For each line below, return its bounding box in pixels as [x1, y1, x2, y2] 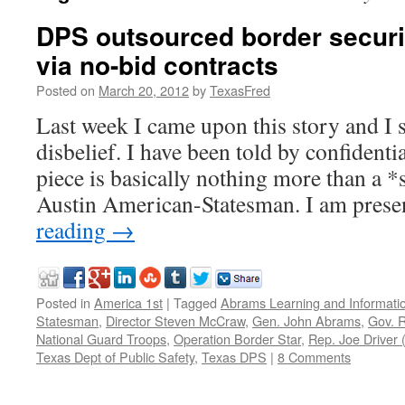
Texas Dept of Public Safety [36, 347, 194, 366]
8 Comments [278, 347, 351, 366]
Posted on [36, 80, 95, 99]
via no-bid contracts [36, 46, 278, 83]
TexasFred [210, 80, 270, 99]
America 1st [94, 293, 163, 312]
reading [36, 214, 111, 245]
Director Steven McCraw [106, 311, 245, 330]
